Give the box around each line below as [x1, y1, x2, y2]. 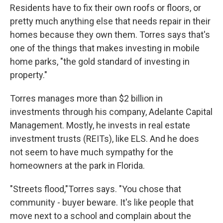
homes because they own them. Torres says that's [10, 29, 210, 40]
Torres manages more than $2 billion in [10, 93, 163, 104]
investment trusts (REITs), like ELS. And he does [10, 133, 199, 144]
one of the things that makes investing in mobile [10, 43, 200, 54]
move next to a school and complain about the [10, 211, 191, 222]
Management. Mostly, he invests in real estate [10, 120, 190, 131]
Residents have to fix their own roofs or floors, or [10, 2, 201, 13]
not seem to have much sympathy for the [10, 147, 173, 158]
